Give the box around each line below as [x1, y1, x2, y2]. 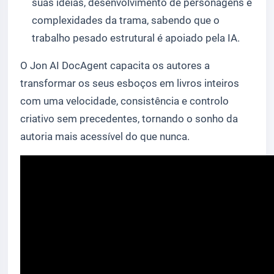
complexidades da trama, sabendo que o [32, 14, 220, 27]
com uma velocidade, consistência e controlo [20, 95, 229, 108]
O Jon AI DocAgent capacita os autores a [20, 59, 210, 72]
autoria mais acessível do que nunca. [20, 130, 190, 143]
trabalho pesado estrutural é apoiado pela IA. [32, 32, 240, 45]
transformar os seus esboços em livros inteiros [20, 77, 239, 90]
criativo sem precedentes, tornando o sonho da [20, 113, 238, 125]
